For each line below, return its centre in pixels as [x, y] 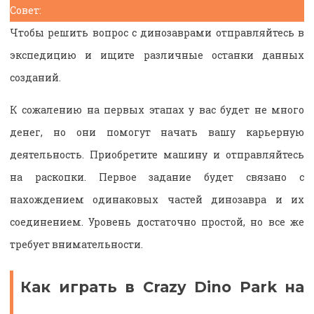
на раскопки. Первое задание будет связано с [157, 177]
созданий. [35, 77]
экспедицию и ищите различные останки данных [157, 55]
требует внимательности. [76, 244]
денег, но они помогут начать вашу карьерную [157, 132]
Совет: [26, 10]
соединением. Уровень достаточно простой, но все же [157, 221]
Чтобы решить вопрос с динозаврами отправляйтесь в [157, 32]
